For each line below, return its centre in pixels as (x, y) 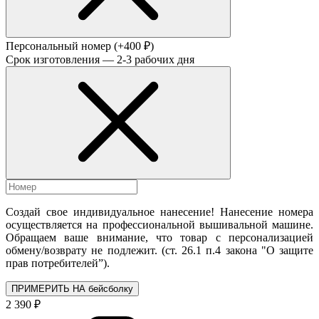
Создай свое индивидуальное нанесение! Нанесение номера (159, 211)
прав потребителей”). (58, 263)
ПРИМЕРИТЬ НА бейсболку (72, 288)
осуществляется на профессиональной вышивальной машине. (159, 224)
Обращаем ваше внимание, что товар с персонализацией (159, 237)
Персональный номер (60, 46)
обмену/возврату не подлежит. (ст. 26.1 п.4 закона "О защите (159, 250)
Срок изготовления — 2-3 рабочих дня (100, 59)
